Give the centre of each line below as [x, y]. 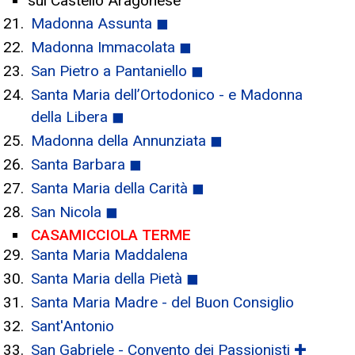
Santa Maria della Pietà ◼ [115, 279]
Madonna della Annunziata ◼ [127, 141]
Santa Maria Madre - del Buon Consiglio [162, 302]
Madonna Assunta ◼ [100, 23]
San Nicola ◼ [74, 212]
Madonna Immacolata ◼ [111, 47]
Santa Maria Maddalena [109, 255]
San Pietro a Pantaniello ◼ [117, 71]
